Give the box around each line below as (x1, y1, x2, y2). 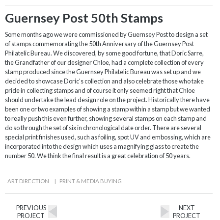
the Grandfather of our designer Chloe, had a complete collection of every (5, 58, 204, 66)
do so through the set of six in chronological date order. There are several (5, 123, 201, 132)
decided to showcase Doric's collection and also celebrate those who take (5, 77, 204, 85)
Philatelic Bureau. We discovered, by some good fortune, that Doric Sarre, (5, 49, 204, 57)
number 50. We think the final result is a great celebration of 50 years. (5, 151, 191, 160)
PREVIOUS (16, 203, 46, 212)
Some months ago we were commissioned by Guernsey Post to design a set (5, 30, 208, 38)
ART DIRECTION (7, 177, 49, 184)
